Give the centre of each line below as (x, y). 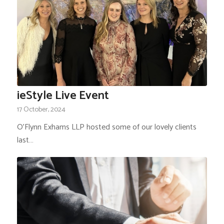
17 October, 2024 (41, 109)
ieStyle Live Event (63, 95)
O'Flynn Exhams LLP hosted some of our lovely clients (106, 127)
